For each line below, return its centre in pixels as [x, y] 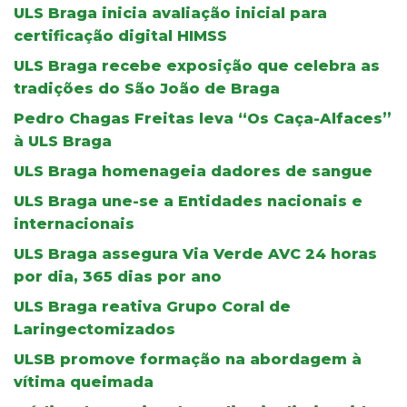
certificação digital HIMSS [120, 36]
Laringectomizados [94, 329]
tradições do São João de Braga [147, 89]
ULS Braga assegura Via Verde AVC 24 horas [195, 254]
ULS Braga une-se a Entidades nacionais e [188, 201]
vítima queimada [84, 382]
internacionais [74, 224]
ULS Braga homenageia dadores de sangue [193, 171]
